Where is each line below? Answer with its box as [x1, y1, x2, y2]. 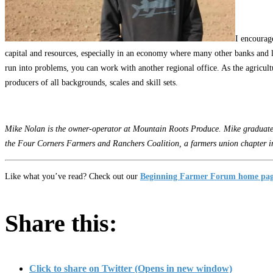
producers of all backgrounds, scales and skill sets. [5, 77, 178, 87]
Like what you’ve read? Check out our [5, 171, 140, 181]
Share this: [5, 209, 117, 237]
